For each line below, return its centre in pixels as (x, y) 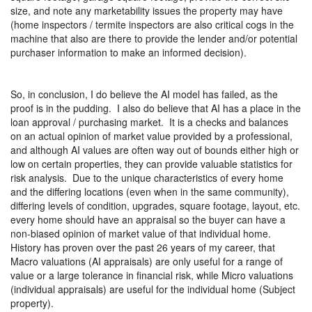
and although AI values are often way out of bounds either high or (155, 149)
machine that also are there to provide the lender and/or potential (154, 38)
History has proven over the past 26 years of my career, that (143, 247)
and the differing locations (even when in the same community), (150, 191)
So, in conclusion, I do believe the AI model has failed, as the (144, 94)
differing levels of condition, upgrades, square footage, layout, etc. (155, 205)
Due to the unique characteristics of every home (178, 177)
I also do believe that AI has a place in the (209, 108)
